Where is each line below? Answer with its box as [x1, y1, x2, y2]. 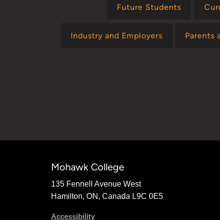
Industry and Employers [70, 30, 163, 40]
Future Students [117, 2, 182, 12]
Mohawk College [51, 161, 124, 173]
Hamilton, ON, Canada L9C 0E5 [51, 192, 163, 201]
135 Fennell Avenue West [51, 180, 141, 189]
